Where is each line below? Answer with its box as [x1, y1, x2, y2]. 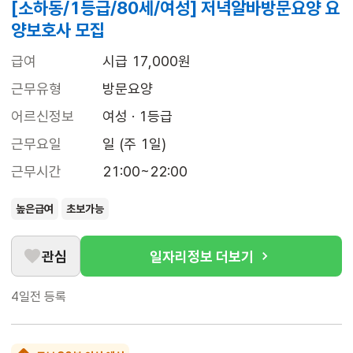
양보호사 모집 [11, 20, 105, 41]
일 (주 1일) [102, 136, 166, 153]
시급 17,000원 [102, 53, 191, 70]
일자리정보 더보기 [150, 247, 254, 265]
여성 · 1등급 [102, 108, 173, 125]
